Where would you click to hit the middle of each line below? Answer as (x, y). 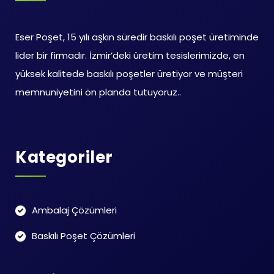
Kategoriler (64, 157)
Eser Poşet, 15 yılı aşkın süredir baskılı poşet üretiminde (137, 37)
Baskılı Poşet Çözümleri (83, 236)
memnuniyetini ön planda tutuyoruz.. (98, 92)
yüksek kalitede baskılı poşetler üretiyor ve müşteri (129, 74)
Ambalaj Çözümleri (74, 210)
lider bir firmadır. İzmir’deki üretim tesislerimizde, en (130, 55)
